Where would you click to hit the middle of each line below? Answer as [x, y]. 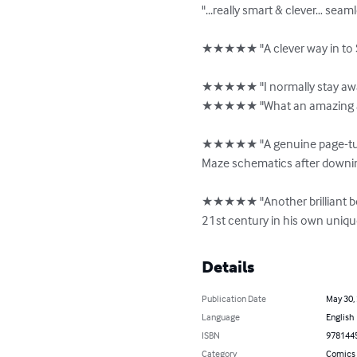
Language [221, 317]
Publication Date [234, 299]
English [339, 317]
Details [228, 267]
